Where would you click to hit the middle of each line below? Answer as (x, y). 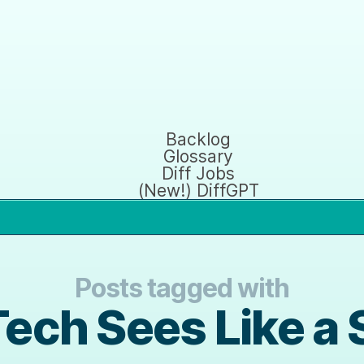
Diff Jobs (198, 173)
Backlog (198, 139)
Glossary (198, 156)
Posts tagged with (182, 288)
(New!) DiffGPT (198, 190)
